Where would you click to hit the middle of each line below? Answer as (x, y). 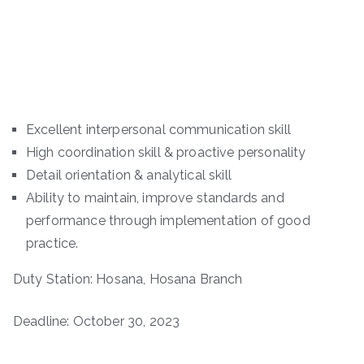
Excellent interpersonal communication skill (158, 130)
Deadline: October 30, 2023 (97, 322)
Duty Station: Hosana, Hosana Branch (128, 279)
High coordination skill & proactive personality (166, 153)
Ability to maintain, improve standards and (155, 198)
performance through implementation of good (168, 221)
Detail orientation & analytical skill (129, 175)
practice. (52, 244)
